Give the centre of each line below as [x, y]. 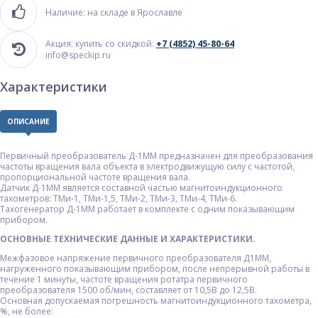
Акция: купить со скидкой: [101, 44]
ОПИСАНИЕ [28, 121]
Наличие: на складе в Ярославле [114, 12]
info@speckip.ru [78, 55]
